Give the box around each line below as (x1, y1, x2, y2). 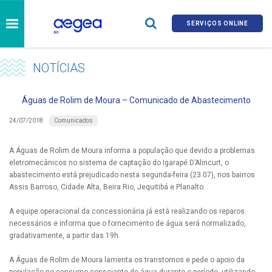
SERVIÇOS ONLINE (186, 20, 249, 27)
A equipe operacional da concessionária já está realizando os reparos (9, 206, 245, 216)
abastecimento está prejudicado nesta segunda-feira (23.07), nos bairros (9, 170, 255, 179)
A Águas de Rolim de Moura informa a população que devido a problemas (9, 146, 255, 155)
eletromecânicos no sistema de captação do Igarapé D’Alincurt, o (9, 158, 229, 167)
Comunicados (54, 117, 93, 124)
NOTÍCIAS (32, 60, 85, 75)
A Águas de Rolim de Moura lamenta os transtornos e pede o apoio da (9, 255, 245, 264)
